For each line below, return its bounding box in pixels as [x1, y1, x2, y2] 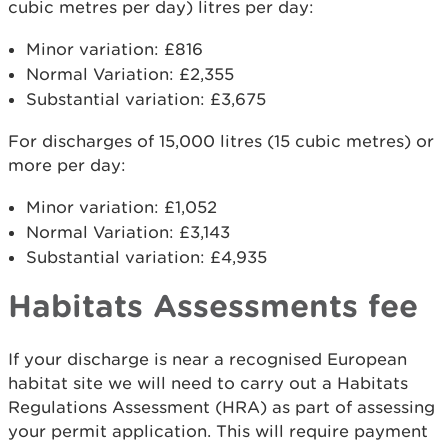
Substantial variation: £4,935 [26, 246, 267, 267]
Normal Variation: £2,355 [26, 63, 234, 84]
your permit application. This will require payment [8, 420, 428, 441]
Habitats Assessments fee [8, 286, 418, 323]
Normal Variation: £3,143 [26, 221, 230, 242]
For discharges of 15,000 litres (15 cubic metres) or [8, 130, 434, 151]
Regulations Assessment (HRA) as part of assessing [8, 396, 435, 417]
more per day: [8, 154, 336, 175]
